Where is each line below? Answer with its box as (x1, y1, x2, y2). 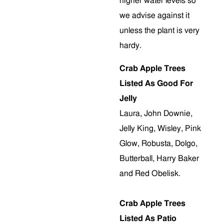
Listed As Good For (119, 79, 193, 87)
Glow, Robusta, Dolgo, (119, 139, 197, 147)
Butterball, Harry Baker (119, 154, 199, 162)
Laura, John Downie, (119, 109, 192, 117)
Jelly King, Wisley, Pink (119, 124, 201, 132)
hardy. (119, 41, 143, 49)
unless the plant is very (119, 26, 199, 34)
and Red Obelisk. (119, 169, 180, 177)
